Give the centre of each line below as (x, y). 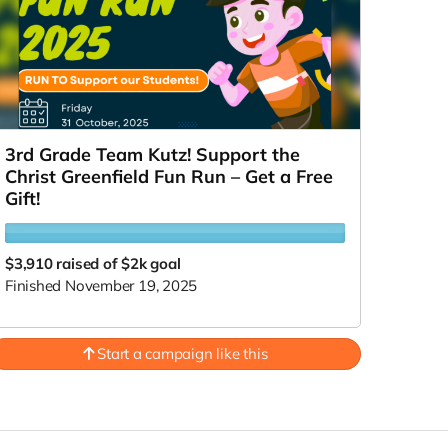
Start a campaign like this (180, 354)
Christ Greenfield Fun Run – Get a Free (169, 177)
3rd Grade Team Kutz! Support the (152, 155)
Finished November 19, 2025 (101, 286)
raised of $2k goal (118, 264)
